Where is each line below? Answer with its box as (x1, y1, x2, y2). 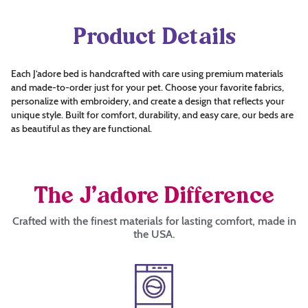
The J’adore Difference (34, 186, 274, 208)
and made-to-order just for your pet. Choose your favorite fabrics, (11, 80, 284, 93)
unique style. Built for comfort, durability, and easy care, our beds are (11, 108, 294, 121)
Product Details (72, 27, 236, 49)
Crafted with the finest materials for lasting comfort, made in (12, 214, 296, 228)
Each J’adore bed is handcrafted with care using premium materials (11, 67, 283, 80)
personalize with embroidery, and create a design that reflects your (11, 94, 285, 107)
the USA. (133, 227, 175, 241)
